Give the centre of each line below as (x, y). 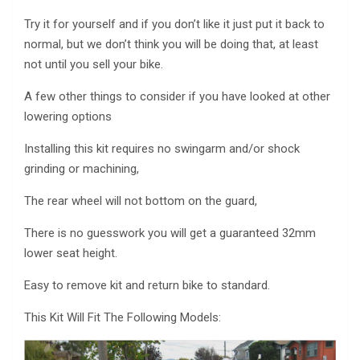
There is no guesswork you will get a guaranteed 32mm (170, 233)
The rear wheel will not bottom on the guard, (141, 200)
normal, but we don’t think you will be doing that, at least (171, 44)
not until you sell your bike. (94, 64)
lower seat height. (71, 253)
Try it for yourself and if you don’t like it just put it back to (174, 24)
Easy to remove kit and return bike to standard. (147, 285)
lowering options (68, 116)
